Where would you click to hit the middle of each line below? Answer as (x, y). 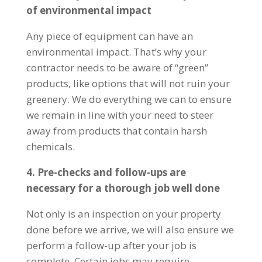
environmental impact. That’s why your (116, 51)
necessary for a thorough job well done (124, 188)
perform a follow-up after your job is (111, 245)
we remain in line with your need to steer (120, 115)
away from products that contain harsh (116, 130)
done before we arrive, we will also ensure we (130, 229)
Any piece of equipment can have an (109, 36)
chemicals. (50, 146)
